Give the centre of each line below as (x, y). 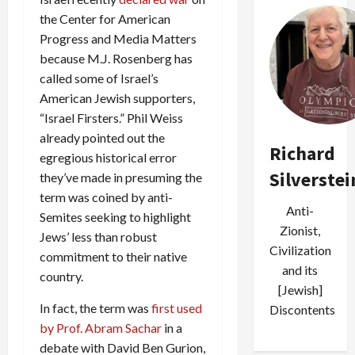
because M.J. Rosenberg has (116, 58)
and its (300, 270)
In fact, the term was (95, 307)
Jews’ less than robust (98, 236)
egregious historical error (108, 157)
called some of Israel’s (99, 78)
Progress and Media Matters (118, 38)
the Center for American (105, 18)
